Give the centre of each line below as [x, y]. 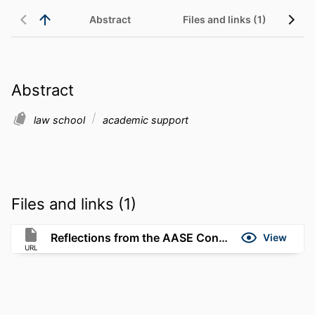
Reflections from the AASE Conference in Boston [223, 237]
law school [61, 120]
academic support [144, 120]
